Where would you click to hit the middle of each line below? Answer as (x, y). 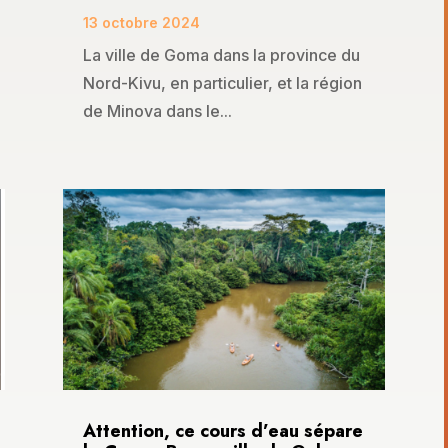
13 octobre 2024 (141, 22)
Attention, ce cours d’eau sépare (222, 431)
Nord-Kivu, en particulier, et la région (222, 82)
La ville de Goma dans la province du (221, 54)
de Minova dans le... (157, 110)
